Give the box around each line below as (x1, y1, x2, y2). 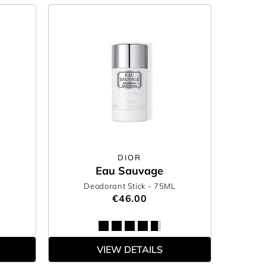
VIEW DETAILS (96, 243, 163, 255)
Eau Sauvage (96, 164, 164, 178)
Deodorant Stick (84, 181, 148, 191)
